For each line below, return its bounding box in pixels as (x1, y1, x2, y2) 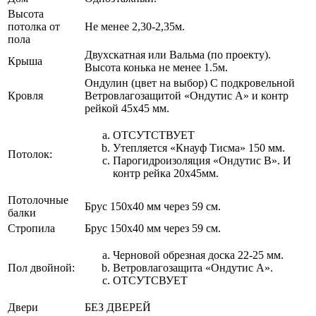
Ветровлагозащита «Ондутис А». (113, 261, 273, 274)
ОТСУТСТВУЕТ (113, 128, 195, 141)
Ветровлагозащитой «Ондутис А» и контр (85, 89, 288, 102)
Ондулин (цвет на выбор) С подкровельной (85, 76, 295, 89)
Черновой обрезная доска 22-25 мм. (113, 248, 284, 261)
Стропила (8, 221, 55, 234)
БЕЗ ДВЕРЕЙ (85, 300, 151, 313)
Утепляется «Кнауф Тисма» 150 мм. (113, 141, 285, 154)
